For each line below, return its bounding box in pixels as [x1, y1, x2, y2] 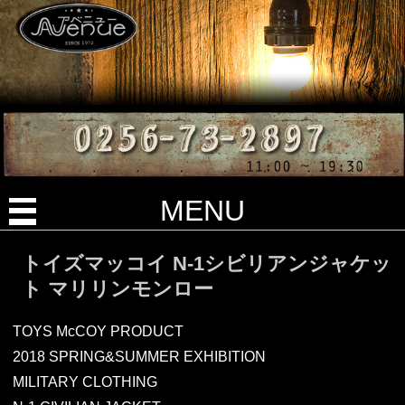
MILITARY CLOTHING [12, 373, 157, 390]
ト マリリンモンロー [21, 278, 213, 301]
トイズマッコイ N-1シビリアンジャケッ [21, 252, 391, 276]
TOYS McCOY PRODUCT [12, 323, 184, 339]
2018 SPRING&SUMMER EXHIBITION [12, 348, 266, 364]
